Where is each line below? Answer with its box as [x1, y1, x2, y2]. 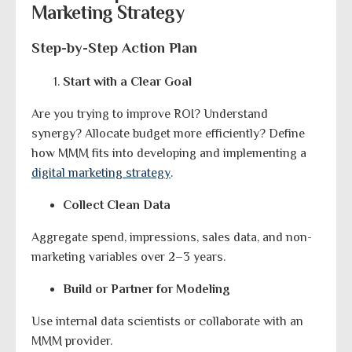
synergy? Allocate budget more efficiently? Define [31, 126, 305, 141]
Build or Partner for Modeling [63, 281, 230, 296]
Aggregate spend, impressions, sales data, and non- [31, 229, 312, 244]
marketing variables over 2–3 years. [31, 249, 225, 264]
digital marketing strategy [31, 165, 170, 180]
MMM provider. [31, 333, 112, 348]
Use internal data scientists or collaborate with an [31, 313, 303, 328]
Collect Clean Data [63, 197, 170, 212]
